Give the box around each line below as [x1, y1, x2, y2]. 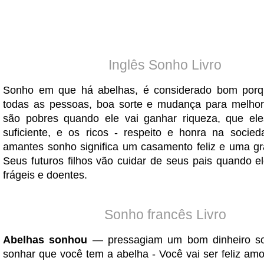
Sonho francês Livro [104, 207, 226, 222]
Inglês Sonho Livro [108, 57, 222, 72]
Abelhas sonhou [3, 234, 88, 246]
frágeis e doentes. [3, 169, 87, 181]
